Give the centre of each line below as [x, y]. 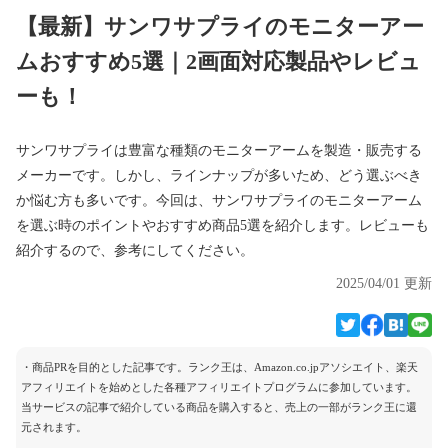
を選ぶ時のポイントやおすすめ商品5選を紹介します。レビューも [222, 225]
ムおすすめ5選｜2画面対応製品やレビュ [218, 61]
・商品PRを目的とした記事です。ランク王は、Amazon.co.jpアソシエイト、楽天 [219, 367]
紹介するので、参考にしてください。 [135, 250]
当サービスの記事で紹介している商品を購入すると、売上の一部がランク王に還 [219, 407]
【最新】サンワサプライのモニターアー [220, 26]
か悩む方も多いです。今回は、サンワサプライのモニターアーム [219, 200]
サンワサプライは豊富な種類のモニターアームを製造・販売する [219, 150]
